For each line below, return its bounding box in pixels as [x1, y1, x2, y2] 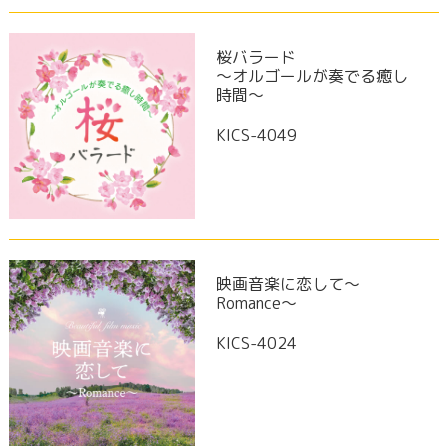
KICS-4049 [215, 123, 297, 146]
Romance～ [215, 291, 297, 314]
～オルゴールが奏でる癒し [215, 64, 408, 87]
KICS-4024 [215, 331, 297, 354]
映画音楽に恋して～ [215, 272, 360, 295]
